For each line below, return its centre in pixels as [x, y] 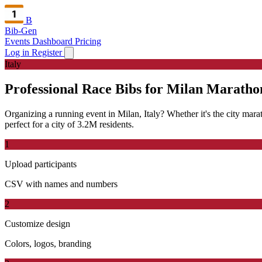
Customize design [37, 223]
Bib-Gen [21, 31]
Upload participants [41, 164]
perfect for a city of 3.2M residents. [69, 124]
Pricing [88, 41]
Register [48, 52]
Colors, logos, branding [48, 243]
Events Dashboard [40, 41]
